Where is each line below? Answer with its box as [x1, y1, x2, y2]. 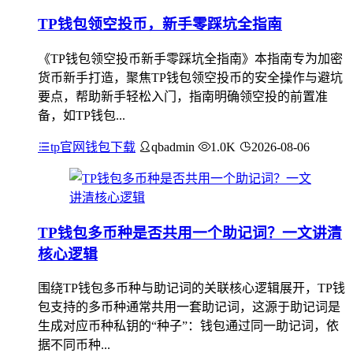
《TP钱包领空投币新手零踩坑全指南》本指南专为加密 [38, 51, 343, 65]
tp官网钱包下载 [50, 139, 136, 154]
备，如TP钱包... [38, 108, 125, 122]
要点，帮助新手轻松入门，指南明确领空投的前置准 [38, 89, 328, 103]
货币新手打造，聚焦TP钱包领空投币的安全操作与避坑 [38, 70, 343, 84]
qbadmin [151, 139, 195, 154]
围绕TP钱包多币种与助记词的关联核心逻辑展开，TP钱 [38, 281, 345, 295]
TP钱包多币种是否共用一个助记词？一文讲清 [38, 224, 342, 241]
